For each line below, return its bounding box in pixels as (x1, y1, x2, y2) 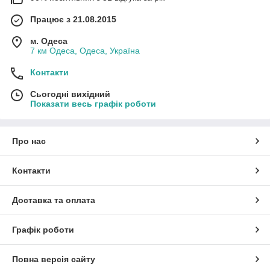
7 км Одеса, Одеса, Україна (30, 46, 140, 55)
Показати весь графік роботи (30, 99, 156, 108)
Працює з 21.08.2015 (30, 14, 116, 24)
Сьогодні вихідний (30, 89, 110, 99)
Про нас (12, 136, 46, 146)
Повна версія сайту (12, 254, 95, 264)
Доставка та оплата (12, 195, 95, 205)
